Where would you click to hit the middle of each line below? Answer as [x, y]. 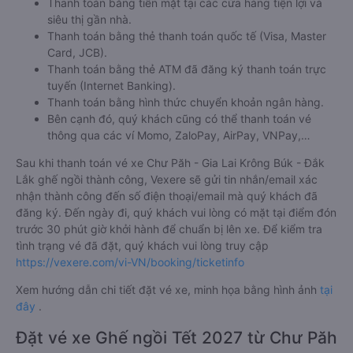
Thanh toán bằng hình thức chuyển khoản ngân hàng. [186, 102]
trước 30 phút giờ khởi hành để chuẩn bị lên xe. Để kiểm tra [169, 229]
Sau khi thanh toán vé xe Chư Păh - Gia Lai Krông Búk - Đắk [170, 163]
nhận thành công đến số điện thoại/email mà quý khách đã [167, 196]
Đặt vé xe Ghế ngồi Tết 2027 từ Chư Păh [176, 338]
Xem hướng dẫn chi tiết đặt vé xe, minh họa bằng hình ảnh [168, 290]
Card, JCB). [77, 52]
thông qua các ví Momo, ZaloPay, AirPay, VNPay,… [179, 135]
